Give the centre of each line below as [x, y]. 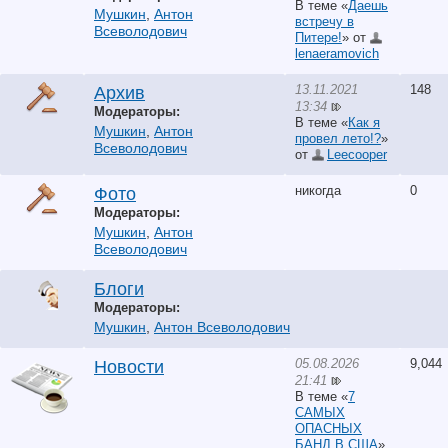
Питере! [318, 37]
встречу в [324, 21]
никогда [318, 190]
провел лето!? [338, 138]
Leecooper [357, 154]
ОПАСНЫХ [328, 428]
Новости [129, 367]
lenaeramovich [337, 53]
